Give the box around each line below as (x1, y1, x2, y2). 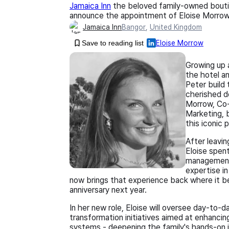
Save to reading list (82, 38, 144, 47)
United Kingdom (150, 22, 202, 31)
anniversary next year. (70, 185, 147, 195)
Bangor (122, 22, 146, 31)
